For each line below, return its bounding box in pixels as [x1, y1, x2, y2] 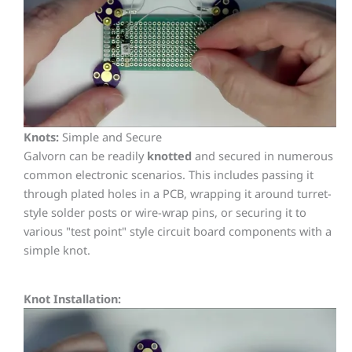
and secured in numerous [192, 147, 333, 163]
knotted [147, 147, 192, 163]
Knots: [24, 128, 62, 145]
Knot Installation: [24, 291, 121, 307]
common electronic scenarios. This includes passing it [24, 166, 313, 182]
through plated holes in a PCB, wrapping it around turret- [24, 185, 332, 201]
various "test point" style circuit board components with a [24, 222, 332, 239]
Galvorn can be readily [24, 147, 147, 163]
